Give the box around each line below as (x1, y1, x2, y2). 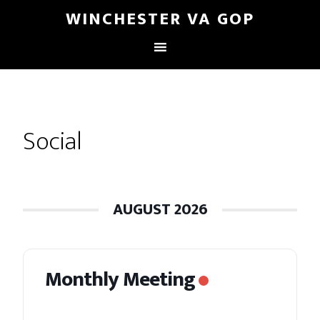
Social (23, 120, 83, 163)
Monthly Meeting (45, 262, 196, 296)
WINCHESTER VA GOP (66, 5, 254, 34)
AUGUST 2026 (112, 196, 208, 223)
